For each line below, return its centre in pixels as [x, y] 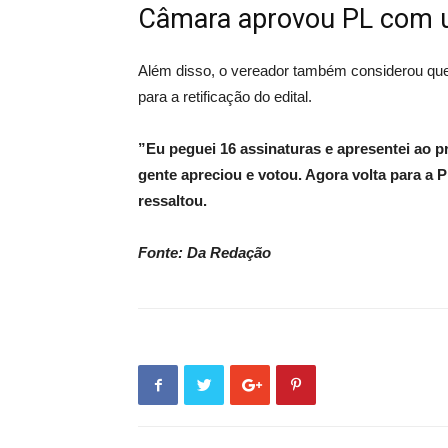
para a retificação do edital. [225, 97]
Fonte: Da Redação [204, 253]
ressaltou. [172, 201]
